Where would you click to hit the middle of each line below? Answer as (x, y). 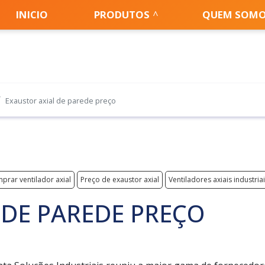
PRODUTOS (122, 14)
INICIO (32, 14)
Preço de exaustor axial (120, 180)
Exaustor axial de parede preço (61, 101)
